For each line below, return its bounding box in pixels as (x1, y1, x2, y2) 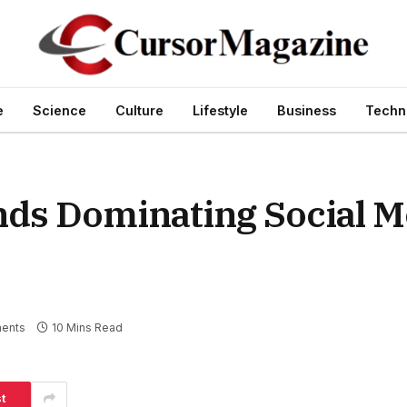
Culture (115, 102, 164, 118)
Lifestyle (193, 102, 248, 118)
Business (277, 102, 336, 118)
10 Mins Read (51, 320, 123, 334)
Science (33, 102, 86, 118)
